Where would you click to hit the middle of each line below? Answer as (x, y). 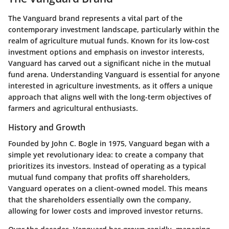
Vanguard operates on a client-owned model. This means (108, 188)
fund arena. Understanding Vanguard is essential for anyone (114, 74)
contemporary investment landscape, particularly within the (114, 29)
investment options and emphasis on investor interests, (106, 52)
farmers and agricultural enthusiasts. (73, 108)
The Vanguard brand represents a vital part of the (95, 18)
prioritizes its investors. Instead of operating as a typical (107, 166)
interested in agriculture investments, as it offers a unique (110, 85)
